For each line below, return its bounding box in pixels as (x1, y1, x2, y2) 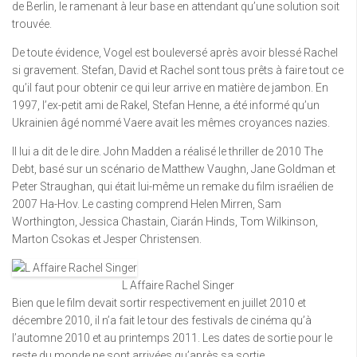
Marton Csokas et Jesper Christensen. (12, 233, 202, 245)
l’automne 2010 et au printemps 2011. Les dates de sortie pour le (12, 331, 332, 344)
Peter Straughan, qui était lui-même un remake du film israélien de (12, 180, 333, 193)
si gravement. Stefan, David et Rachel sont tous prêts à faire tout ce (12, 64, 343, 76)
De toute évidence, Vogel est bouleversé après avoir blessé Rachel (12, 46, 338, 59)
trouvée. (12, 18, 52, 30)
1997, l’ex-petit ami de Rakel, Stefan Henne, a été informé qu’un (12, 99, 320, 112)
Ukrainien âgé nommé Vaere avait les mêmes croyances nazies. (12, 116, 330, 129)
